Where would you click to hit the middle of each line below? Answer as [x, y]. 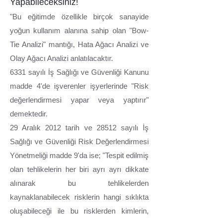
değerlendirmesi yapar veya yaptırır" [79, 100]
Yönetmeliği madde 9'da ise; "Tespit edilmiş [79, 156]
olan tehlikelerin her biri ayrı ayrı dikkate [79, 169]
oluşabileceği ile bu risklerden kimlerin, [79, 211]
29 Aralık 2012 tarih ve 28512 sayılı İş [79, 128]
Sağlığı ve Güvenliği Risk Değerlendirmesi [79, 142]
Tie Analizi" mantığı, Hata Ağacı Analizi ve [79, 45]
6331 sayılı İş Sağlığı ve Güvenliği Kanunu [79, 72]
